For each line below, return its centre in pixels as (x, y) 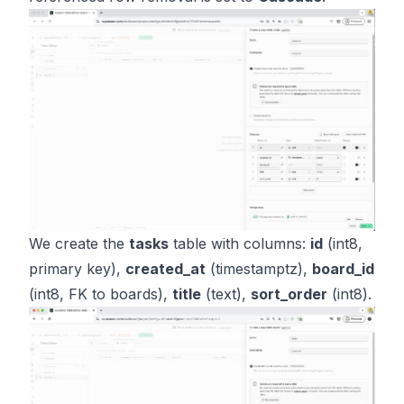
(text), (226, 294)
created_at (165, 268)
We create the (79, 243)
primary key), (77, 268)
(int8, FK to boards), (101, 294)
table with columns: (239, 243)
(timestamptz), (259, 268)
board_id (343, 268)
